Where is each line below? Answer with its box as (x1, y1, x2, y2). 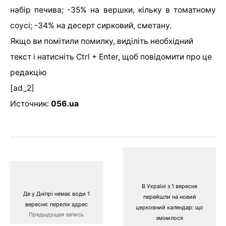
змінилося (156, 214, 184, 222)
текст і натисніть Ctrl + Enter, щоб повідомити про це (10, 52, 212, 62)
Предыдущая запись (29, 211, 84, 218)
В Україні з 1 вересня (142, 183, 198, 190)
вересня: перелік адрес (25, 201, 88, 208)
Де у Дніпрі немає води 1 (23, 190, 90, 198)
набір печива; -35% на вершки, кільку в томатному (10, 5, 216, 15)
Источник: (10, 99, 51, 108)
